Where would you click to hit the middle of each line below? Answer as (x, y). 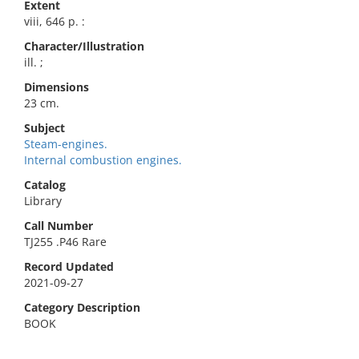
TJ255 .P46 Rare (65, 242)
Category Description (82, 307)
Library (43, 201)
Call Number (58, 226)
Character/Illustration (84, 46)
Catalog (45, 185)
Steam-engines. (66, 144)
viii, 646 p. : (54, 21)
